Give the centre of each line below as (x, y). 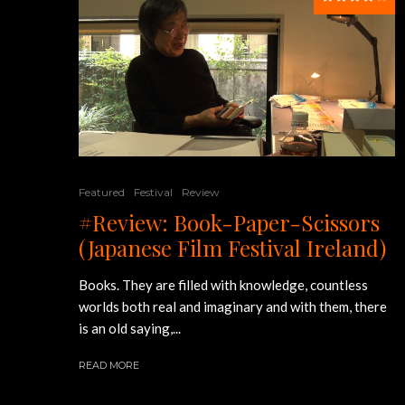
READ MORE (109, 365)
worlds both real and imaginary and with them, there (233, 306)
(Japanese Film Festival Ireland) (232, 247)
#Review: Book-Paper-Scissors (229, 222)
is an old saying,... (130, 328)
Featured (102, 192)
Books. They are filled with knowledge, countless (223, 284)
